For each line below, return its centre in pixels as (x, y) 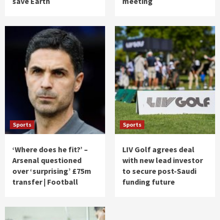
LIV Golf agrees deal (158, 150)
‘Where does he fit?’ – (50, 150)
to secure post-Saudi (159, 171)
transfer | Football (45, 182)
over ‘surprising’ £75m (52, 171)
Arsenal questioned (47, 160)
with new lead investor (163, 160)
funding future (149, 182)
